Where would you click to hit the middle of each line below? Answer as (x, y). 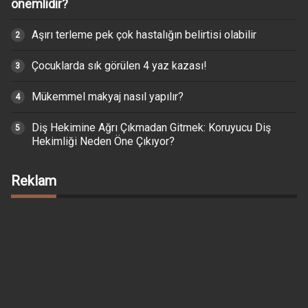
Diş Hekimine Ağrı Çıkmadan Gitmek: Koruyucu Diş (151, 127)
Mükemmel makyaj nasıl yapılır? (107, 96)
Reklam (33, 180)
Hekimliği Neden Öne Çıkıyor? (103, 141)
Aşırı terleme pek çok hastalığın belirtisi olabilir (144, 34)
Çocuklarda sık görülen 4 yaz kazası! (119, 65)
